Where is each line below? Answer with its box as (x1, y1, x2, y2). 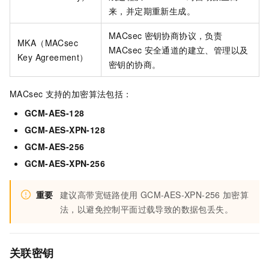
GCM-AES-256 (25, 141, 85, 153)
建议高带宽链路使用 (60, 189, 138, 201)
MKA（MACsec (17, 37, 78, 49)
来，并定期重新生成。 (109, 5, 195, 17)
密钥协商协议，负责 (144, 29, 223, 42)
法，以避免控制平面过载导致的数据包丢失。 (60, 203, 233, 216)
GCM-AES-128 (25, 107, 85, 119)
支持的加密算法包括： (45, 88, 132, 100)
